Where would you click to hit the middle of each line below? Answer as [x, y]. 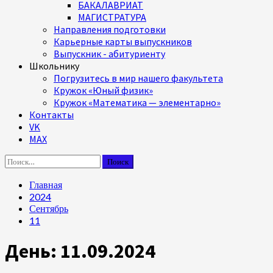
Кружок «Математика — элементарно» [137, 102]
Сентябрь [49, 208]
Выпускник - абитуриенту [109, 54]
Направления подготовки [110, 29]
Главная [46, 184]
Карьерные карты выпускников [123, 41]
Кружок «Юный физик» [103, 90]
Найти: [19, 160]
